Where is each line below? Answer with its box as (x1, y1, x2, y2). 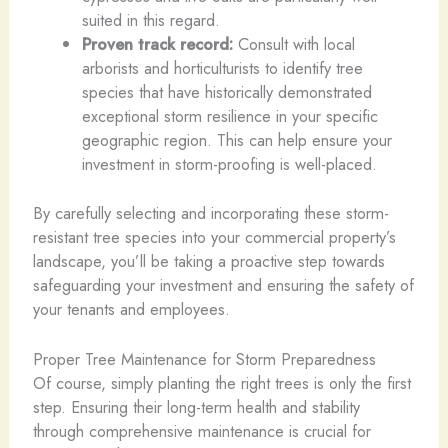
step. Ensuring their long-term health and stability (32, 394, 360, 419)
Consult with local (233, 32, 356, 56)
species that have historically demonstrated (82, 80, 373, 104)
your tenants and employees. (32, 296, 230, 321)
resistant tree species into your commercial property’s (32, 224, 396, 249)
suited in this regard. (82, 8, 221, 32)
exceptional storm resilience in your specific (82, 104, 379, 128)
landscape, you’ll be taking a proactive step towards (32, 248, 385, 273)
